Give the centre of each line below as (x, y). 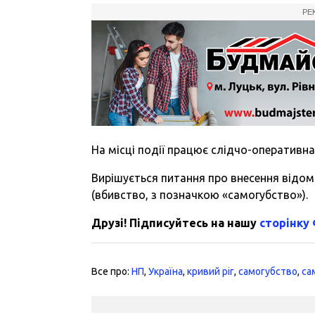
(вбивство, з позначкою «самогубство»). (200, 194)
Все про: (112, 271)
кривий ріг (211, 271)
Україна (166, 271)
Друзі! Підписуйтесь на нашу (176, 223)
